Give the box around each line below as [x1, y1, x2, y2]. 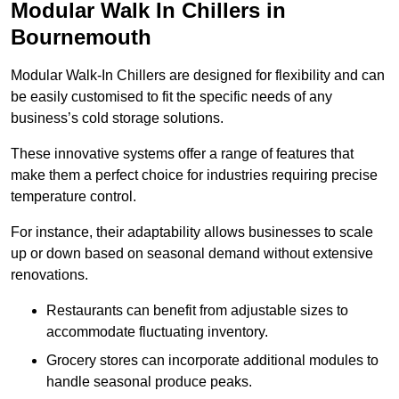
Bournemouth [11, 25, 151, 50]
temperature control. [11, 189, 136, 205]
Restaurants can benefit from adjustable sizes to [46, 303, 348, 319]
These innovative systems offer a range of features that [11, 146, 354, 162]
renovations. [11, 267, 88, 283]
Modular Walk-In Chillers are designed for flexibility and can [11, 68, 385, 84]
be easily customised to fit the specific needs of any [11, 89, 332, 105]
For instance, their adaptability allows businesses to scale [11, 224, 373, 240]
